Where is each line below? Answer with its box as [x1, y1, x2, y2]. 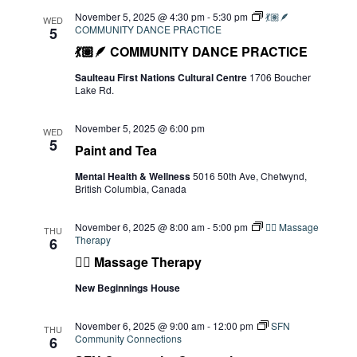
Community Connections [74, 331, 182, 345]
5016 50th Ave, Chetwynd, [192, 169, 307, 182]
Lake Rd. [74, 83, 114, 96]
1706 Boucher [249, 70, 311, 84]
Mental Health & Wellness [74, 169, 193, 183]
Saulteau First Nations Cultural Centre [74, 70, 249, 84]
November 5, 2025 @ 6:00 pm [74, 121, 205, 135]
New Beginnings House [74, 280, 180, 295]
